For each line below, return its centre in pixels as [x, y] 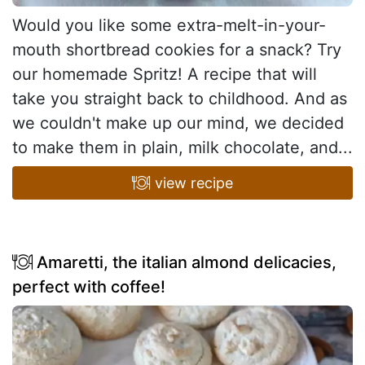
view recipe [191, 182]
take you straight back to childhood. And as [180, 98]
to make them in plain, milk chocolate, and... [182, 147]
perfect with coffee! [89, 286]
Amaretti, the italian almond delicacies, [185, 262]
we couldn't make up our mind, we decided [178, 123]
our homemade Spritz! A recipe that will [165, 74]
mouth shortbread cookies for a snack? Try [177, 49]
